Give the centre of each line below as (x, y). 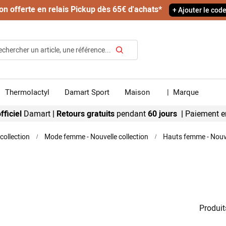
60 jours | (165, 114)
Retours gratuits (87, 114)
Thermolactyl (27, 92)
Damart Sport (87, 92)
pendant (131, 114)
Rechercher (137, 61)
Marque (185, 92)
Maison (137, 92)
